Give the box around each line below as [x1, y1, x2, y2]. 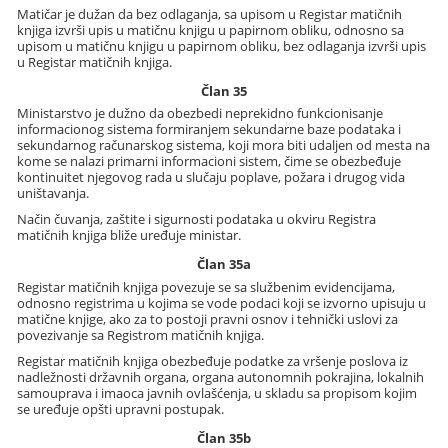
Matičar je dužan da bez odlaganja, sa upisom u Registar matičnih [17, 5, 403, 24]
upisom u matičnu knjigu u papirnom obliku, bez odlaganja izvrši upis [17, 37, 427, 56]
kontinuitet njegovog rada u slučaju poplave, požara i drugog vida [17, 168, 406, 187]
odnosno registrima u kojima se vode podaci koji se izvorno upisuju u [17, 293, 427, 312]
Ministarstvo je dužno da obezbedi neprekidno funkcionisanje [17, 104, 384, 123]
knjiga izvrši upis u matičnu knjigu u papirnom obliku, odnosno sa [17, 21, 405, 40]
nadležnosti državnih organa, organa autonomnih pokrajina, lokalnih [17, 367, 425, 386]
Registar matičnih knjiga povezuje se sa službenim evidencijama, [17, 277, 396, 296]
